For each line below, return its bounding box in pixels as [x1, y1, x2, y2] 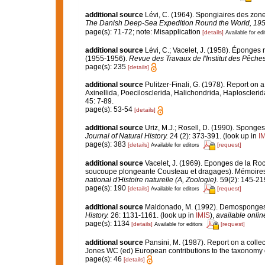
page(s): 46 [85, 254, 124, 263]
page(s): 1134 [85, 219, 131, 228]
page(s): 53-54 [85, 105, 134, 114]
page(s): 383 [85, 140, 128, 149]
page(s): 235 [85, 62, 128, 71]
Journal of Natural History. [85, 131, 168, 140]
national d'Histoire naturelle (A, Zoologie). [85, 175, 218, 184]
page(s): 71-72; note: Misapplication [85, 27, 202, 36]
